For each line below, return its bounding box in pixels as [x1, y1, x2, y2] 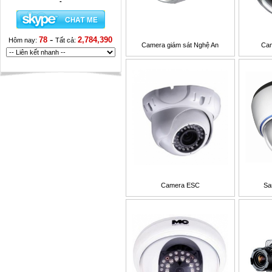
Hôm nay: [8, 36, 39, 44]
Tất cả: [55, 36, 78, 44]
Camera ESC [161, 182, 200, 189]
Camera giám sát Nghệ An [141, 41, 219, 49]
